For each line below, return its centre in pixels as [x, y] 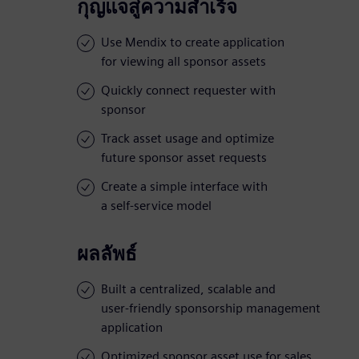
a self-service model [156, 206]
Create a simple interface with [184, 187]
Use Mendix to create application [193, 42]
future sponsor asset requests [184, 158]
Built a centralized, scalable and [188, 289]
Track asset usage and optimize [188, 139]
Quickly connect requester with [188, 91]
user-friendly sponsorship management [211, 309]
